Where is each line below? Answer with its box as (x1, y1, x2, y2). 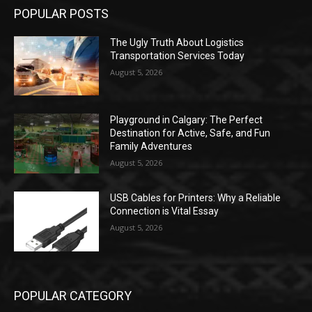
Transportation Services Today (110, 49, 245, 61)
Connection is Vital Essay (110, 205, 219, 217)
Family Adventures (110, 141, 193, 153)
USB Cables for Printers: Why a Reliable (110, 192, 281, 204)
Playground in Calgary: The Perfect (110, 114, 263, 126)
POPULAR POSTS (14, 6, 109, 21)
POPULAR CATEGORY (14, 288, 132, 303)
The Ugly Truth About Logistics (110, 36, 244, 48)
